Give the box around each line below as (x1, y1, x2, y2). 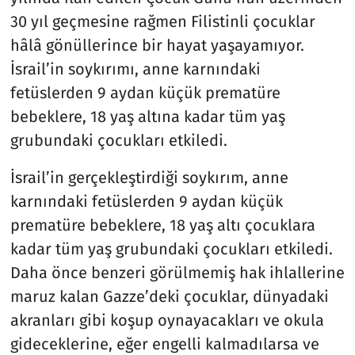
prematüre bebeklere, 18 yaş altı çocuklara (10, 216, 315, 235)
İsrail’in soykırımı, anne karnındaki (10, 59, 261, 79)
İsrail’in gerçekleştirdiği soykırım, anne (10, 168, 288, 188)
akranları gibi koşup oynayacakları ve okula (10, 311, 324, 330)
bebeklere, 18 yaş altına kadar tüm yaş (10, 107, 285, 127)
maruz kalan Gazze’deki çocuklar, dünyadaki (10, 287, 329, 307)
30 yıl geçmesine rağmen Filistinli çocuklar (10, 12, 315, 32)
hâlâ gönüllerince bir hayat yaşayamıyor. (10, 36, 304, 55)
